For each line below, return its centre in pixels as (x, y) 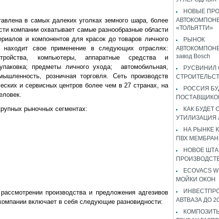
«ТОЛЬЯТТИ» (195, 27)
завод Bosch (193, 56)
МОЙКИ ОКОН (196, 179)
